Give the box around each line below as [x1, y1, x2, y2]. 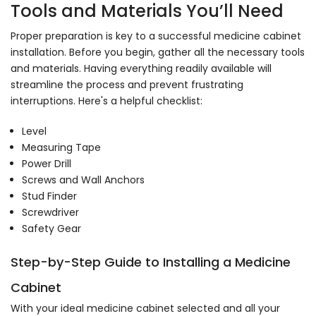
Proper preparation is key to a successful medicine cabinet [11, 29, 301, 44]
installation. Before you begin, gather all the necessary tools [11, 45, 305, 60]
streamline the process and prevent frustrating [11, 78, 243, 92]
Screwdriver [22, 205, 79, 220]
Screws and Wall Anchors [22, 173, 145, 188]
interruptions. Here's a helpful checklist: [11, 94, 202, 109]
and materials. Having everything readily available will [11, 61, 272, 76]
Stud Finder [22, 189, 77, 204]
